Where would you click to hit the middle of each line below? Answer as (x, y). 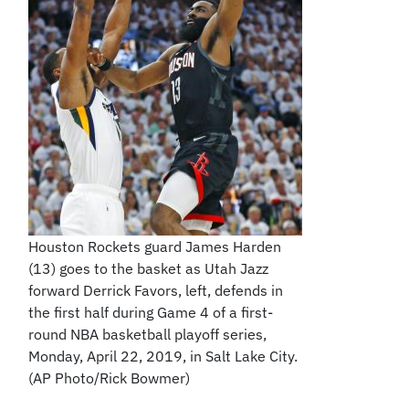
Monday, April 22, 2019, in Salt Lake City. (163, 357)
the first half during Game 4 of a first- (151, 313)
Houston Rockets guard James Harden (155, 247)
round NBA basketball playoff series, (148, 335)
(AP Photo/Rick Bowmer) (110, 378)
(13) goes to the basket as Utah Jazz (149, 269)
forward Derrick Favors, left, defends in (156, 291)
